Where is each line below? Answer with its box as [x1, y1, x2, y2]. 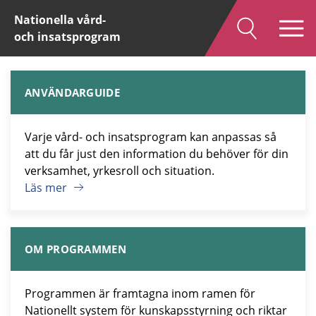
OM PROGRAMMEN [25, 242, 126, 256]
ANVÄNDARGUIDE [25, 85, 120, 99]
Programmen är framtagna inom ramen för [25, 286, 255, 301]
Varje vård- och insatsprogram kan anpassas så [25, 129, 276, 145]
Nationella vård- [14, 12, 106, 28]
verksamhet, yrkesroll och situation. [25, 163, 217, 178]
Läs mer [25, 180, 67, 195]
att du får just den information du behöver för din [25, 146, 288, 162]
